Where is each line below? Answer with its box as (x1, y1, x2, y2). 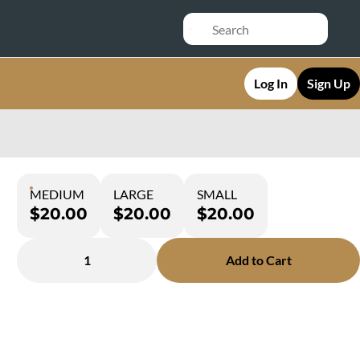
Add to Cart (225, 252, 292, 268)
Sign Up (307, 76, 350, 91)
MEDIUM (30, 186, 85, 202)
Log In (254, 76, 288, 91)
